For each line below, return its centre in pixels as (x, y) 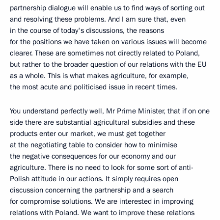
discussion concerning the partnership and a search (92, 190)
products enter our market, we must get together (88, 134)
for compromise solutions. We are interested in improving (102, 201)
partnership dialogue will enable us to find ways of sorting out (107, 8)
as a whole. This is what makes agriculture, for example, (99, 76)
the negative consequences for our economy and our (93, 156)
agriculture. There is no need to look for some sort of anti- (102, 167)
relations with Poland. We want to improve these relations (102, 213)
